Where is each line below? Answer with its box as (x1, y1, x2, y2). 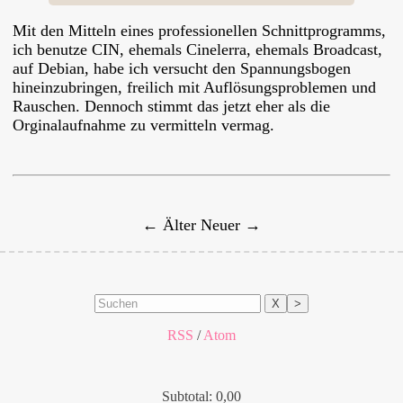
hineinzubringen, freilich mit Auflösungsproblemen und (13, 77, 376, 96)
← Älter (142, 215, 201, 234)
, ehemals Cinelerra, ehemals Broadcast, (120, 40, 382, 58)
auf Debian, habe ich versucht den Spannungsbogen (13, 58, 351, 77)
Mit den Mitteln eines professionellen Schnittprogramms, (13, 21, 386, 40)
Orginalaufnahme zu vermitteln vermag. (13, 115, 274, 134)
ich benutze (13, 40, 92, 58)
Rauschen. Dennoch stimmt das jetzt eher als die (13, 96, 330, 115)
